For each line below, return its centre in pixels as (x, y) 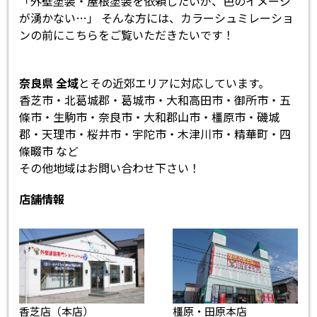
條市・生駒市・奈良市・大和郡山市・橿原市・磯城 (150, 117)
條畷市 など (49, 151)
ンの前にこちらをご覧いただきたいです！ (127, 35)
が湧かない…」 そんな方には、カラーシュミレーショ (157, 18)
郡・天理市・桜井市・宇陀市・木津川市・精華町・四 (155, 134)
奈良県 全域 (49, 83)
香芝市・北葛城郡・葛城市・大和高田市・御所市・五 (155, 100)
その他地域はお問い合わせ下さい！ (110, 168)
